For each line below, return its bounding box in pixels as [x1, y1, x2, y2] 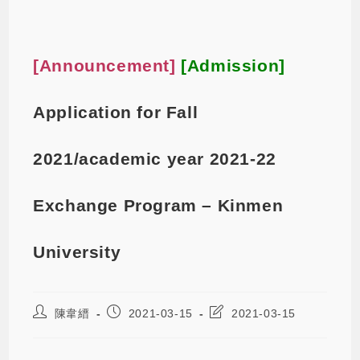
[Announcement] [33, 55, 182, 75]
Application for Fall [33, 102, 198, 121]
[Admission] [181, 55, 285, 75]
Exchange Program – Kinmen [33, 195, 284, 215]
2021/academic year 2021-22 [33, 149, 276, 168]
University [33, 242, 121, 261]
